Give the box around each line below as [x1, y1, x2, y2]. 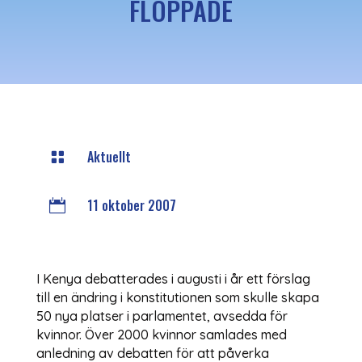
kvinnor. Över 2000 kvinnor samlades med [36, 326, 287, 343]
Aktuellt [86, 146, 131, 166]
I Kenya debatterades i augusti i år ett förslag [36, 270, 310, 287]
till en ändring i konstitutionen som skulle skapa [36, 288, 319, 305]
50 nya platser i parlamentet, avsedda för [36, 307, 288, 324]
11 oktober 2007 [86, 195, 176, 215]
